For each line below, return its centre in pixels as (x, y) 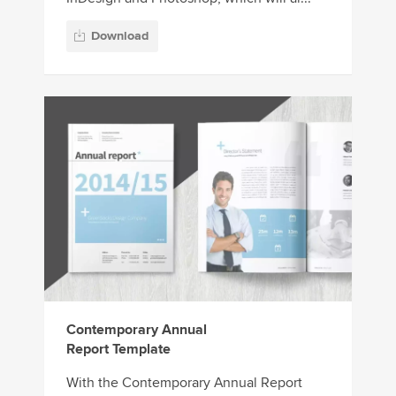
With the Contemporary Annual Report (184, 383)
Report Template (118, 350)
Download (120, 36)
